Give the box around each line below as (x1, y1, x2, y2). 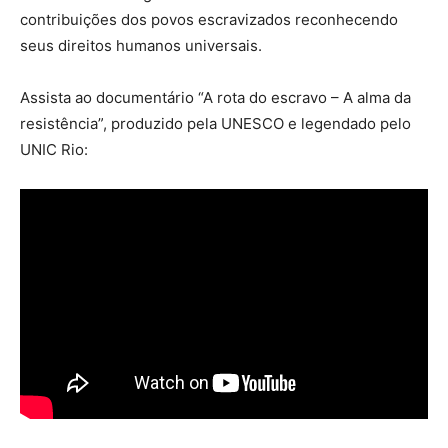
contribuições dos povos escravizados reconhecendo (20, 10, 398, 29)
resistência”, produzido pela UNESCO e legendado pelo (20, 114, 411, 133)
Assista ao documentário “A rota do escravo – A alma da (20, 88, 411, 107)
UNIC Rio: (20, 140, 88, 159)
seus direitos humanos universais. (20, 36, 262, 55)
